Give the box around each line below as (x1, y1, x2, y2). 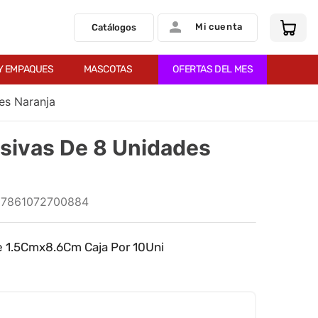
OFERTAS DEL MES (172, 63, 253, 75)
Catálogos (92, 21, 137, 33)
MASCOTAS (83, 63, 133, 75)
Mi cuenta (195, 21, 243, 32)
